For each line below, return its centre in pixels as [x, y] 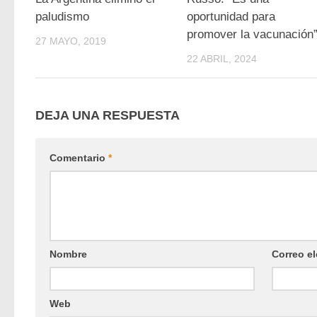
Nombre [68, 254]
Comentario [79, 158]
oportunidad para [231, 17]
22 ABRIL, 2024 [222, 59]
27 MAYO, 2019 [71, 41]
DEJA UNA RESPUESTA [108, 116]
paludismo [62, 17]
